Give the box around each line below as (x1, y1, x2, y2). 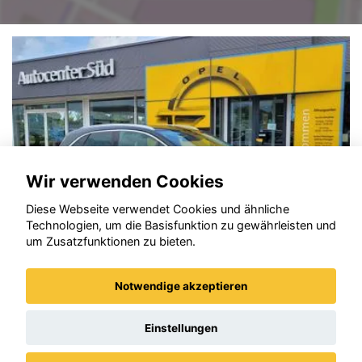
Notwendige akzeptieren (115, 280, 247, 293)
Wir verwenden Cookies (26, 170, 224, 192)
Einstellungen (145, 321, 217, 335)
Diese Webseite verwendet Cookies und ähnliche (26, 202, 289, 217)
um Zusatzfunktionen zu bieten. (26, 234, 196, 249)
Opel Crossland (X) (32, 299, 196, 323)
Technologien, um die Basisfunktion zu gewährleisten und (26, 218, 336, 233)
